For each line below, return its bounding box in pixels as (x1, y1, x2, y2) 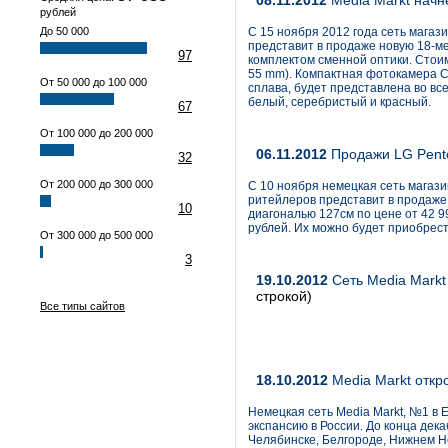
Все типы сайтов (40, 300, 125, 312)
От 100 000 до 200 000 (40, 127, 153, 139)
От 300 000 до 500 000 (40, 229, 153, 241)
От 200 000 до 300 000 (40, 178, 153, 190)
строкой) (256, 288, 312, 304)
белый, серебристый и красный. (248, 95, 431, 109)
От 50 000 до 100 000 (40, 76, 147, 88)
